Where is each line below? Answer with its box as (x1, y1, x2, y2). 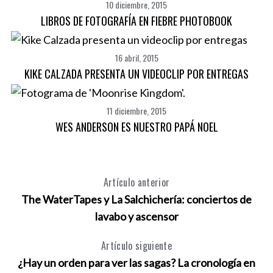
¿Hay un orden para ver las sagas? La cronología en (18, 256, 255, 269)
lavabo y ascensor (94, 210, 179, 223)
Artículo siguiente (101, 238, 172, 253)
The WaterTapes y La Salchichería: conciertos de (21, 193, 252, 206)
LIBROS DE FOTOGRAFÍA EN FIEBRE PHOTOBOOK (41, 13, 232, 29)
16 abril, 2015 (115, 51, 158, 64)
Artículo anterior (103, 175, 170, 190)
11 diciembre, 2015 (107, 104, 166, 117)
